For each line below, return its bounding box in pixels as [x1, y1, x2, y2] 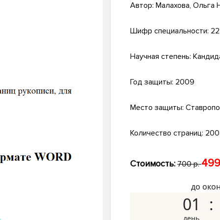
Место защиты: [130, 103, 186, 113]
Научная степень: [130, 52, 193, 62]
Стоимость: [130, 158, 175, 169]
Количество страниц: [130, 128, 205, 138]
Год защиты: [130, 77, 175, 87]
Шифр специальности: [130, 26, 211, 36]
